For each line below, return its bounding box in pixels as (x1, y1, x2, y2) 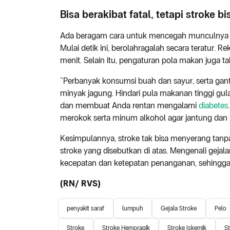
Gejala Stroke (161, 204, 197, 212)
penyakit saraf (67, 204, 105, 212)
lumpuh (122, 204, 143, 212)
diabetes (199, 101, 228, 111)
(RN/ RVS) (60, 179, 101, 189)
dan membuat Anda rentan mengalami (60, 101, 199, 111)
